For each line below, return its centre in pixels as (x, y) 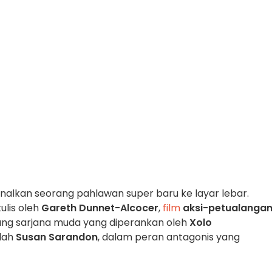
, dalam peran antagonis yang (169, 237)
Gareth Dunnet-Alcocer (100, 208)
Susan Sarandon (57, 237)
